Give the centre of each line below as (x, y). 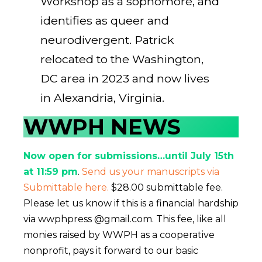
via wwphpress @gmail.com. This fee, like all (125, 219)
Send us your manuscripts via (149, 171)
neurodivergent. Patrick (107, 40)
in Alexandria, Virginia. (103, 98)
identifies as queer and (105, 21)
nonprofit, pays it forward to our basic (111, 250)
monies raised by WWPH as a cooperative (119, 235)
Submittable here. (67, 187)
